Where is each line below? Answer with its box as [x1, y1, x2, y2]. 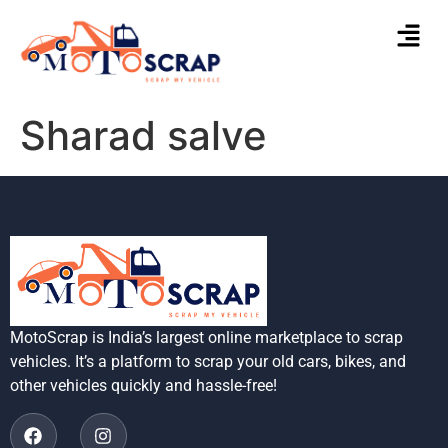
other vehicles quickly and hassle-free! [10, 376, 277, 396]
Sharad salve [20, 110, 267, 160]
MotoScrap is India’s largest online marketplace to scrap [10, 328, 403, 348]
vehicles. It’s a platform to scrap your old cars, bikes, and [10, 352, 406, 372]
